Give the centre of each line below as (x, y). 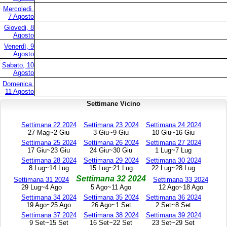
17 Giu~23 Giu (49, 150)
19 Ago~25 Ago (49, 205)
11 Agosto (20, 92)
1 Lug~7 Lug (173, 150)
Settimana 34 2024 (49, 198)
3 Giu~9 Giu (111, 133)
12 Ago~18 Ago (181, 187)
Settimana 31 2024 (41, 180)
